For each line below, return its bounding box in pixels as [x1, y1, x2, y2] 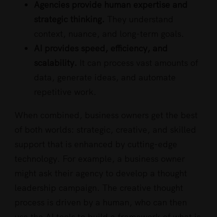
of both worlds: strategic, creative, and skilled [15, 124, 196, 136]
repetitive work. [34, 86, 96, 98]
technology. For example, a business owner [15, 153, 185, 165]
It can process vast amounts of [77, 57, 198, 69]
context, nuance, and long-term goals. [34, 28, 184, 40]
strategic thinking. [34, 14, 105, 25]
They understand [105, 14, 173, 25]
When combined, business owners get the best [15, 109, 198, 121]
